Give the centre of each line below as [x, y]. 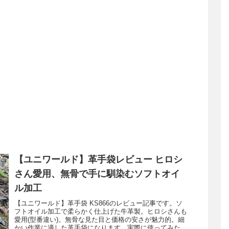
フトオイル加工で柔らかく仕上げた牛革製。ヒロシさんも [100, 211]
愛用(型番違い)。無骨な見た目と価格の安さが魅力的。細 [99, 219]
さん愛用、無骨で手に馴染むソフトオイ [97, 174]
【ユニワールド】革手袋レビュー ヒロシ [98, 160]
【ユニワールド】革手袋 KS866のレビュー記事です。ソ [98, 203]
